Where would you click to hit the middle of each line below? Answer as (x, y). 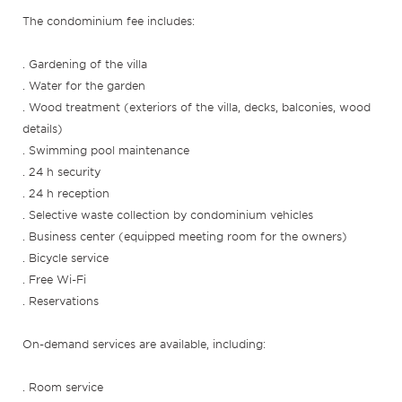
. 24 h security (66, 172)
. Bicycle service (68, 258)
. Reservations (65, 301)
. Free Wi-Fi (57, 280)
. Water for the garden (87, 86)
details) (45, 129)
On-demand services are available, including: (155, 345)
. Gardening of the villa (87, 65)
